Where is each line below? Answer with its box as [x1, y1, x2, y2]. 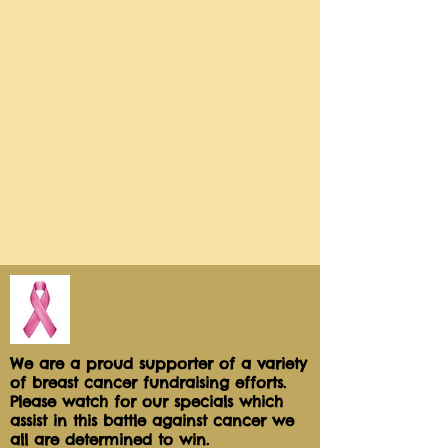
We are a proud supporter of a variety [10, 354, 307, 373]
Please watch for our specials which [10, 392, 283, 411]
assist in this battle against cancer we [10, 411, 294, 430]
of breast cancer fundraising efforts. [10, 373, 292, 392]
